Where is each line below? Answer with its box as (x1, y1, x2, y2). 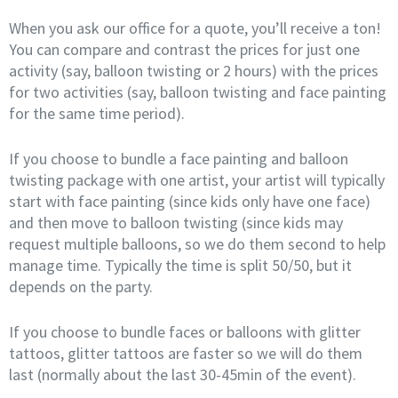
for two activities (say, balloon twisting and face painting (9, 82, 386, 103)
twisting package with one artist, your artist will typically (9, 170, 385, 191)
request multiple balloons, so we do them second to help (9, 234, 386, 255)
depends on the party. (9, 276, 153, 298)
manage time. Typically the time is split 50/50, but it (9, 255, 352, 276)
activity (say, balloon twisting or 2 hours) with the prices (9, 60, 378, 82)
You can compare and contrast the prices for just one (9, 39, 360, 60)
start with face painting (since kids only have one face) (9, 191, 370, 212)
